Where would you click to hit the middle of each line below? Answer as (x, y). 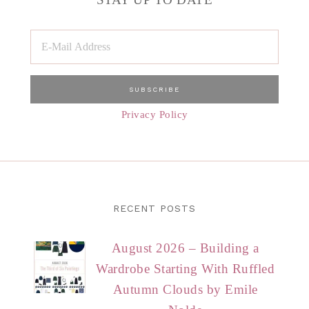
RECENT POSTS (154, 208)
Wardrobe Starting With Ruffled (186, 268)
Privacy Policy (154, 114)
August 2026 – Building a (185, 248)
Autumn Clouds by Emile (185, 289)
